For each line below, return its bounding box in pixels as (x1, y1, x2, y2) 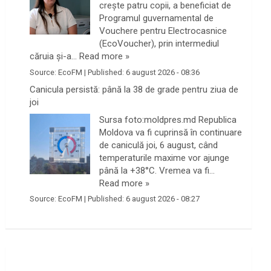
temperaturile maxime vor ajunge (99, 152, 230, 163)
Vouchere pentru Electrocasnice (99, 25, 227, 37)
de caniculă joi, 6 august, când (99, 139, 218, 151)
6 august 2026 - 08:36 (126, 67, 200, 77)
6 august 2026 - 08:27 (126, 194, 200, 203)
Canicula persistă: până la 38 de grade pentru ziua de (30, 84, 239, 95)
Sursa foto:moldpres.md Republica (99, 114, 237, 125)
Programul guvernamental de (99, 13, 214, 24)
